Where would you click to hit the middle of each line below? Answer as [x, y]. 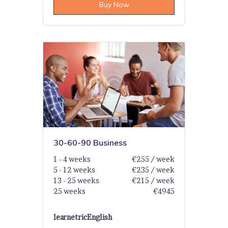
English [99, 217]
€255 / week [153, 159]
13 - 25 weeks [76, 180]
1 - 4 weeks [72, 159]
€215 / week [153, 180]
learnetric [70, 217]
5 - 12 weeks [74, 169]
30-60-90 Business [90, 142]
